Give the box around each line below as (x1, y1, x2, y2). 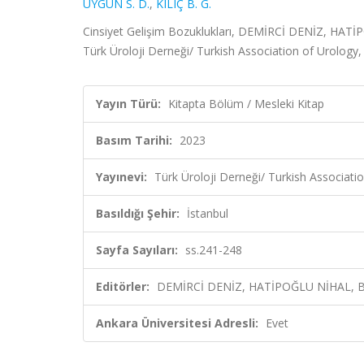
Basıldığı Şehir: (96, 206, 180, 221)
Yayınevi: (96, 169, 147, 184)
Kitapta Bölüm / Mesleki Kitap (168, 96, 324, 111)
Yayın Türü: (96, 96, 161, 111)
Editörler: (96, 279, 149, 294)
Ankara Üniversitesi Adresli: (96, 315, 258, 331)
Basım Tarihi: (96, 132, 172, 148)
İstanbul (187, 206, 228, 221)
